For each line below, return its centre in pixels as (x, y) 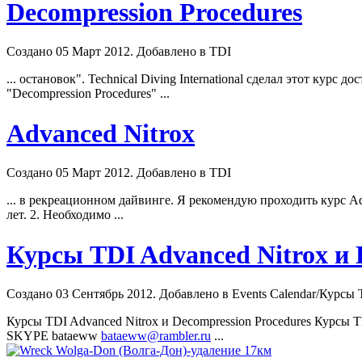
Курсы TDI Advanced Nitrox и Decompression (130, 322)
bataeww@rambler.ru (156, 336)
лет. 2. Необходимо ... (65, 215)
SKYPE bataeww (54, 336)
